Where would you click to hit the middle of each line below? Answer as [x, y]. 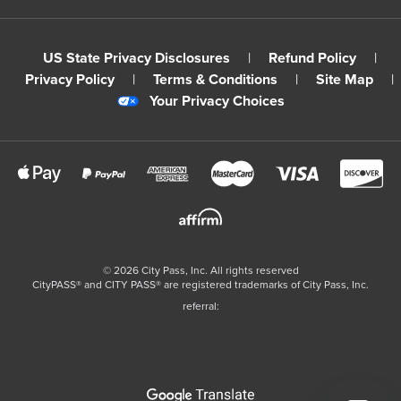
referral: [200, 307]
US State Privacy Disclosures [136, 59]
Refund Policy [312, 59]
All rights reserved [254, 271]
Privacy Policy [70, 80]
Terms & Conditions [215, 80]
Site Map [345, 80]
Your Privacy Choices [217, 102]
